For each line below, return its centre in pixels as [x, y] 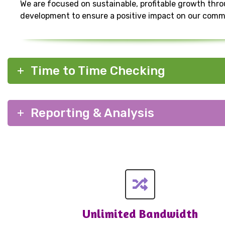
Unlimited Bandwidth [140, 214]
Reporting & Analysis [92, 113]
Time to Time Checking [98, 71]
